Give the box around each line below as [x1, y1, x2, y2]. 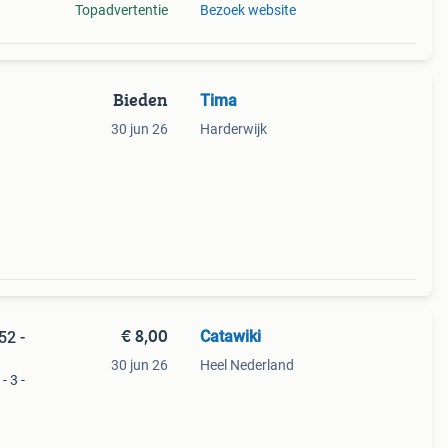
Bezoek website [199, 2, 296, 18]
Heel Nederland [199, 357, 294, 373]
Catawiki [199, 327, 261, 346]
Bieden [112, 86, 168, 113]
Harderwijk [199, 121, 267, 137]
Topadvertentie [74, 2, 168, 18]
